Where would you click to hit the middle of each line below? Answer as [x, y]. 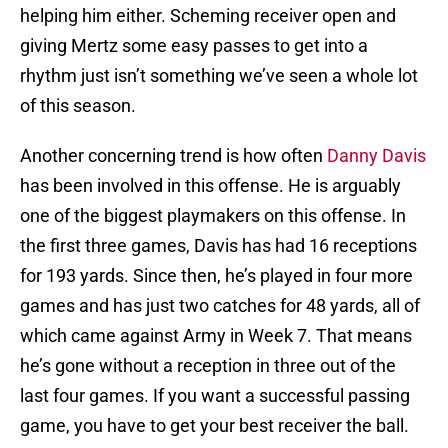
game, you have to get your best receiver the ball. [214, 426]
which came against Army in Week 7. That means [216, 336]
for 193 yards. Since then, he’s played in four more [216, 276]
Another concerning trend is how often [173, 156]
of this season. [78, 106]
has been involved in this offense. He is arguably [210, 186]
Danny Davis [376, 156]
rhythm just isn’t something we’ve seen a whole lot [219, 76]
